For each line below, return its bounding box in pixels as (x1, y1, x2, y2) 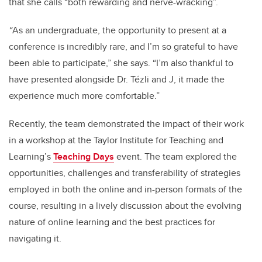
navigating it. (9, 232, 64, 246)
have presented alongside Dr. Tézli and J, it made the (9, 73, 225, 87)
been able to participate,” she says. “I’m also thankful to (9, 56, 233, 70)
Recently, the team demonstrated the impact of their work (9, 117, 244, 131)
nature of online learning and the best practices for (9, 215, 215, 229)
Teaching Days (53, 150, 114, 164)
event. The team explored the (114, 150, 237, 164)
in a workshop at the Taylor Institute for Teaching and (9, 133, 223, 147)
